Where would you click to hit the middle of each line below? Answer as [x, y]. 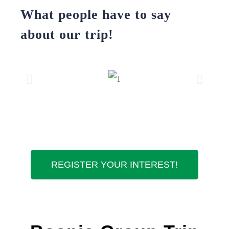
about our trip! [67, 34]
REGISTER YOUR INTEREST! [114, 164]
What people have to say [96, 14]
